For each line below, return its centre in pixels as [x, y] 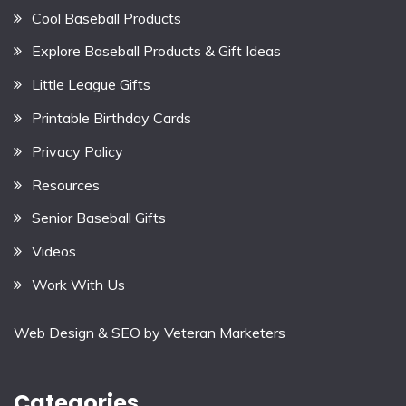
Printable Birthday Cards [111, 117]
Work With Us [78, 284]
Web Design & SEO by [89, 332]
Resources [66, 184]
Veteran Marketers [225, 332]
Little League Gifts [91, 85]
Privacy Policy [77, 151]
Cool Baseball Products [106, 18]
